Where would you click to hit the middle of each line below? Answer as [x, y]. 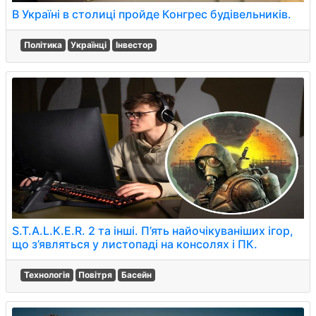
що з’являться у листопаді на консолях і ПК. [135, 244]
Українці [89, 45]
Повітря [96, 275]
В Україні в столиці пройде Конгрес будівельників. [152, 14]
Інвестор [134, 45]
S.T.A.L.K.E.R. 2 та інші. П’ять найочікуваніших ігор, [153, 231]
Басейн [136, 275]
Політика [43, 45]
